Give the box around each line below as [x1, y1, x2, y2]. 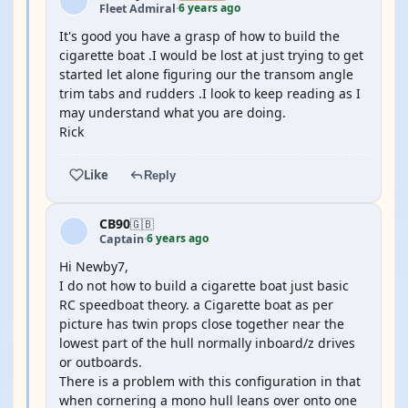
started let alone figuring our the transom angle [59, 66, 353, 83]
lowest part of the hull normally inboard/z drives [59, 334, 355, 352]
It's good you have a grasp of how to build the [59, 27, 340, 45]
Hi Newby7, [59, 258, 128, 275]
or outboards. [59, 353, 142, 371]
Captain [99, 230, 144, 247]
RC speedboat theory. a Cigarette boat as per [59, 296, 333, 313]
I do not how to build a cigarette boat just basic [59, 277, 349, 294]
